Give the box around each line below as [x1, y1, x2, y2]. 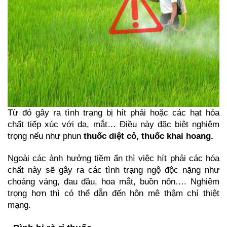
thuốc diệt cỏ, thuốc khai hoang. [84, 131, 213, 141]
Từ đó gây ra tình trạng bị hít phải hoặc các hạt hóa [8, 107, 219, 118]
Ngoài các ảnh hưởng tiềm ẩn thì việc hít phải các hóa [8, 153, 219, 164]
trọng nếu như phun [8, 131, 84, 141]
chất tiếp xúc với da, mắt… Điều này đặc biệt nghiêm [8, 119, 219, 130]
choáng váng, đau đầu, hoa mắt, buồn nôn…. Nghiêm [8, 176, 219, 187]
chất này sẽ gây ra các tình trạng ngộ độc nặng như [8, 165, 219, 175]
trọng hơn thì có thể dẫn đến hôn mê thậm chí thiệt [8, 188, 219, 199]
